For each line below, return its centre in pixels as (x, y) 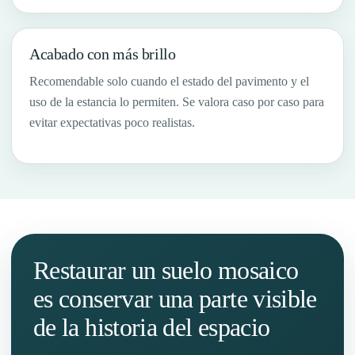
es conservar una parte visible (175, 299)
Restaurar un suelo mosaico (166, 271)
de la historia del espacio (152, 328)
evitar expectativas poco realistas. (112, 123)
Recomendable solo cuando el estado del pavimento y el (169, 82)
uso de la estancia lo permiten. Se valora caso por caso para (177, 102)
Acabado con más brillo (103, 55)
